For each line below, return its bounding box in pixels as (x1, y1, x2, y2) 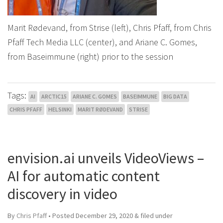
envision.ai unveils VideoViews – (7, 148, 204, 167)
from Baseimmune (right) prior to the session (7, 50, 173, 62)
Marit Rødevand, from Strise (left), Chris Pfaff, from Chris (7, 21, 212, 33)
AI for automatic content (7, 166, 160, 185)
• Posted (47, 211, 76, 220)
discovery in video (7, 184, 117, 203)
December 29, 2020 (76, 211, 133, 220)
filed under (139, 211, 173, 220)
